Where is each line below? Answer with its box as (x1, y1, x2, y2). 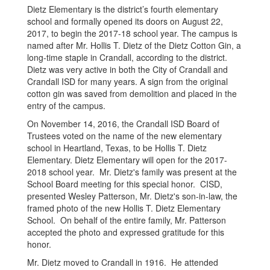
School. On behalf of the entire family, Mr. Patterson (27, 214, 226, 226)
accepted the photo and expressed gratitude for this (27, 226, 224, 238)
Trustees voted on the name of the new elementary (27, 130, 222, 142)
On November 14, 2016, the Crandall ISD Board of (27, 118, 219, 130)
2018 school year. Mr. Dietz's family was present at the (27, 166, 237, 178)
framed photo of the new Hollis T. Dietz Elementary (27, 202, 221, 214)
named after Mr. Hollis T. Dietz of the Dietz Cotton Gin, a (27, 39, 241, 51)
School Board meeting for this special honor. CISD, (27, 178, 222, 190)
